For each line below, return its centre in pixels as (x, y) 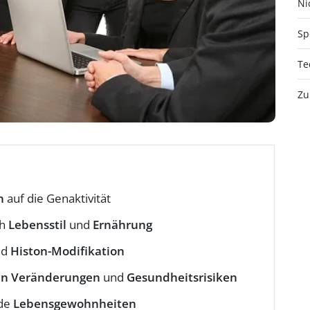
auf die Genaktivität (57, 199)
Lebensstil (37, 225)
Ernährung (122, 225)
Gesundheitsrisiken (182, 277)
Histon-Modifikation (67, 251)
